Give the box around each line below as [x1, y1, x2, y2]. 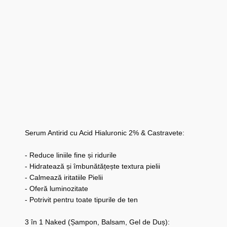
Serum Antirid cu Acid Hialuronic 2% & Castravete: [24, 129, 184, 137]
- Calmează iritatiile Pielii [24, 173, 103, 182]
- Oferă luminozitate [24, 184, 88, 193]
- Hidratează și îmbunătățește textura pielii [24, 162, 160, 171]
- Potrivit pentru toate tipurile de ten [24, 196, 138, 204]
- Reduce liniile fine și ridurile [24, 151, 117, 160]
